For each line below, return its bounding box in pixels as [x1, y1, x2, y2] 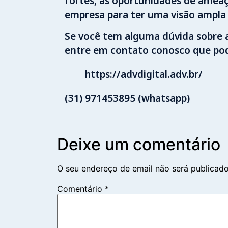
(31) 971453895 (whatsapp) [65, 92, 190, 105]
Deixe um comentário [57, 134, 220, 154]
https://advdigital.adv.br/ [85, 68, 203, 81]
